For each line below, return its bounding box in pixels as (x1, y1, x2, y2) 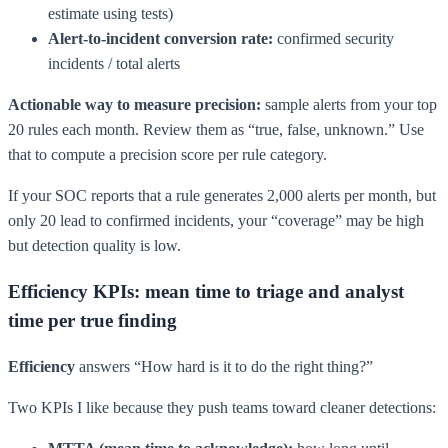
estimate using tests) (48, 5, 173, 23)
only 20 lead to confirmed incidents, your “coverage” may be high (8, 212, 424, 230)
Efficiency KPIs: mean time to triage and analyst (8, 280, 404, 302)
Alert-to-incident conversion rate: (48, 30, 273, 48)
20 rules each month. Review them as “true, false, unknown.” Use (8, 121, 424, 139)
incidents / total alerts (48, 55, 180, 73)
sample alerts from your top (261, 96, 437, 114)
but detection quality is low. (8, 237, 181, 255)
